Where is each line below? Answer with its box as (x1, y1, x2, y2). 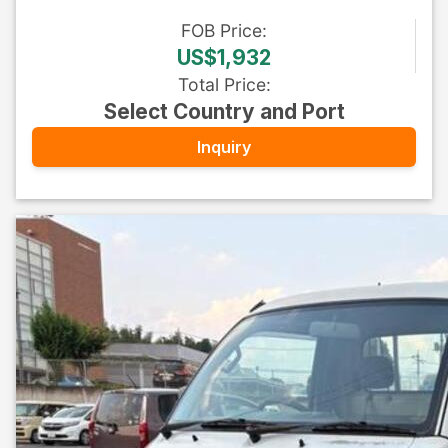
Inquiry (197, 136, 251, 157)
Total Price (177, 74, 266, 95)
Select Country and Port (103, 99, 345, 124)
